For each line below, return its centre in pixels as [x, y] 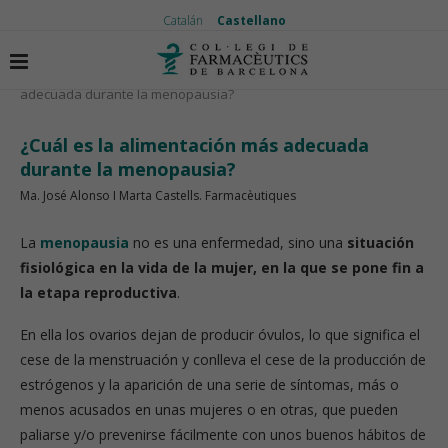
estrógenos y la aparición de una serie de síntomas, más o [209, 384]
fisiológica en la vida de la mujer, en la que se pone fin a [222, 267]
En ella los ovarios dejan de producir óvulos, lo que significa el [220, 334]
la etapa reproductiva [98, 292]
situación [380, 242]
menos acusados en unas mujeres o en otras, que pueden [209, 409]
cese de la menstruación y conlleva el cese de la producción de [223, 359]
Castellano [251, 20]
